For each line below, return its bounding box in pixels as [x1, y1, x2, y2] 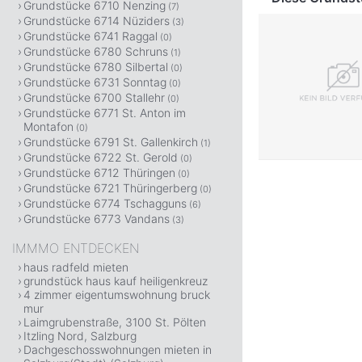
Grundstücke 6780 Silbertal [23, 60, 168, 74]
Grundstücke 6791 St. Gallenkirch [23, 135, 198, 149]
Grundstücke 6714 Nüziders [23, 14, 170, 27]
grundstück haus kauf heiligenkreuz [23, 274, 208, 288]
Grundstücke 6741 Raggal [23, 29, 158, 43]
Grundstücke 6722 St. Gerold [23, 150, 178, 164]
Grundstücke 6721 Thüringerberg [23, 181, 197, 195]
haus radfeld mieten [23, 260, 128, 274]
